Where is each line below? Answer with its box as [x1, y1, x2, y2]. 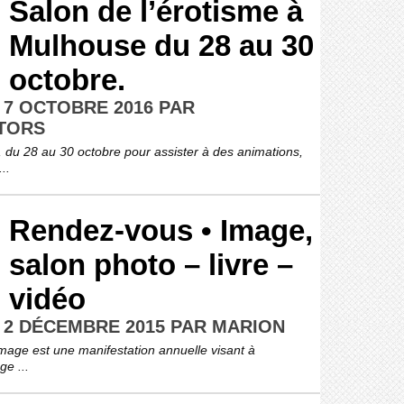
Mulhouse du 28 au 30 [9, 29, 314, 62]
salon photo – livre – [9, 248, 293, 281]
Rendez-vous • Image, [9, 214, 313, 247]
